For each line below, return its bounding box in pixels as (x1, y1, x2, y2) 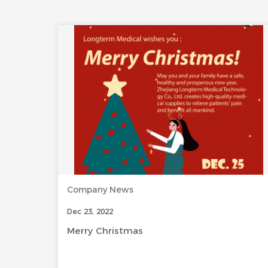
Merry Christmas (67, 225, 143, 236)
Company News (67, 184, 133, 195)
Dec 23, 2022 (67, 207, 113, 216)
